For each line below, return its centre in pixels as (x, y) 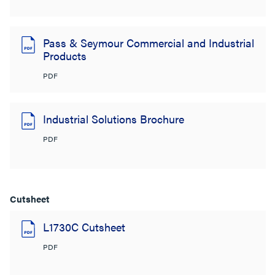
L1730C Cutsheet (84, 227)
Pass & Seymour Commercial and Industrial (149, 43)
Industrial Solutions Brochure (114, 119)
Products (65, 56)
